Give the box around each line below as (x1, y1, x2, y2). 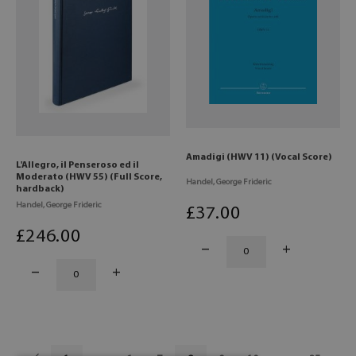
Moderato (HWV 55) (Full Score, (16, 172, 162, 182)
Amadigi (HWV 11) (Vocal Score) (186, 152, 332, 162)
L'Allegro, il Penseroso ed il (16, 160, 139, 170)
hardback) (16, 184, 64, 194)
